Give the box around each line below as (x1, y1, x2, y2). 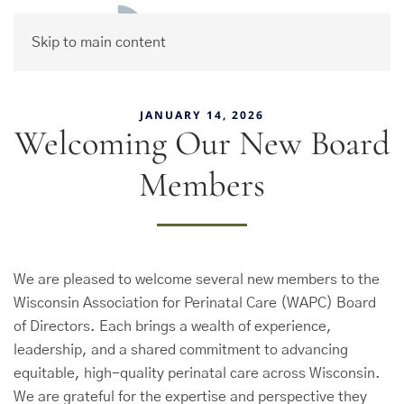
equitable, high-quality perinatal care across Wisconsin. (14, 366, 381, 381)
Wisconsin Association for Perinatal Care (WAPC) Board (14, 296, 376, 310)
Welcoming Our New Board (14, 123, 390, 164)
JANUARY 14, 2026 (140, 107, 264, 123)
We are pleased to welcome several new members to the (14, 272, 380, 287)
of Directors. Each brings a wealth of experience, (14, 319, 332, 334)
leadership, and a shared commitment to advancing (14, 343, 348, 357)
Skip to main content (32, 35, 166, 50)
